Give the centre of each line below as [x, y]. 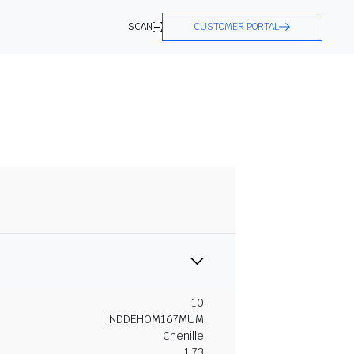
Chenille [183, 335]
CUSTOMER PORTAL [237, 27]
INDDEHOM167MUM [154, 319]
